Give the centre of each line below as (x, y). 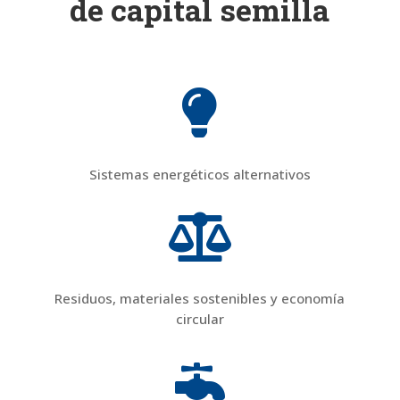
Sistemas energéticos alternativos (200, 174)
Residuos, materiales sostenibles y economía (200, 298)
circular (200, 318)
